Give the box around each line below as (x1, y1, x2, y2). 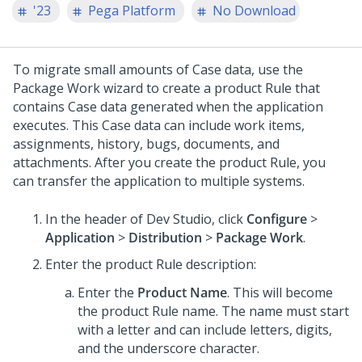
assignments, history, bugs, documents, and (13, 135, 280, 153)
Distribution (128, 229, 202, 246)
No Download (213, 2, 296, 19)
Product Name (137, 284, 227, 301)
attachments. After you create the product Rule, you (13, 154, 326, 171)
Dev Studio (146, 210, 212, 228)
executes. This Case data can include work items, (13, 116, 305, 134)
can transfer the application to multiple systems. (13, 172, 305, 190)
